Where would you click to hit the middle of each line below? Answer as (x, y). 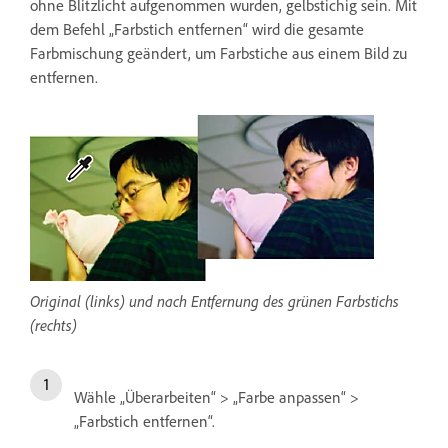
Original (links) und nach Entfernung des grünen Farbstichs (214, 300)
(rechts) (53, 324)
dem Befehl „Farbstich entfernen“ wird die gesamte (197, 28)
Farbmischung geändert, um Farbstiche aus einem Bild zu (218, 52)
